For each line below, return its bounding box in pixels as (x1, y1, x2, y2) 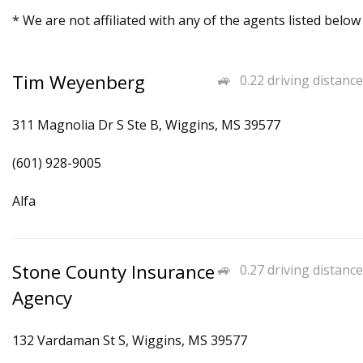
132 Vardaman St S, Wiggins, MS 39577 (12, 331, 247, 349)
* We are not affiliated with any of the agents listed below (12, 11, 361, 29)
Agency (12, 285, 72, 310)
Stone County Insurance (12, 259, 215, 284)
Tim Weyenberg (12, 70, 145, 95)
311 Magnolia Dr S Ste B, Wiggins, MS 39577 (12, 116, 280, 134)
